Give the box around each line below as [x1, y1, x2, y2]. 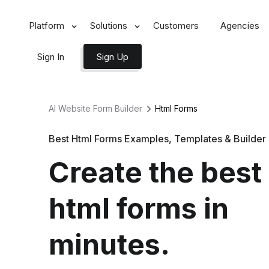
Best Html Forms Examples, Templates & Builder [48, 133, 266, 145]
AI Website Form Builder [48, 103, 142, 113]
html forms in [48, 191, 229, 225]
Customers [153, 20, 199, 31]
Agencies [220, 20, 259, 31]
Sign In [37, 51, 64, 62]
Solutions [90, 20, 127, 31]
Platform [29, 20, 64, 31]
